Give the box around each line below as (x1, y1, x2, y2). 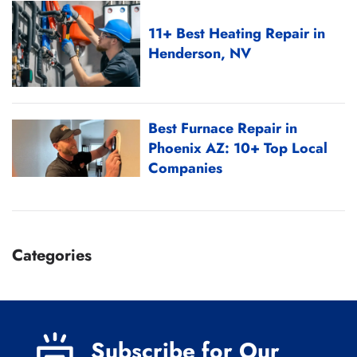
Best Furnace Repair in (148, 117, 298, 139)
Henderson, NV (148, 42, 252, 64)
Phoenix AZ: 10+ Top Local (148, 137, 328, 159)
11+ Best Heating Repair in (148, 22, 326, 44)
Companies (148, 157, 223, 178)
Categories (12, 243, 92, 267)
